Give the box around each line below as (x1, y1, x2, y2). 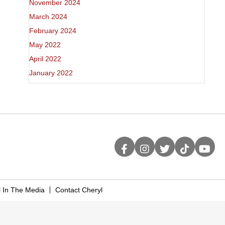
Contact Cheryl (55, 186, 102, 194)
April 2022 (29, 55, 61, 63)
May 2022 (29, 41, 61, 49)
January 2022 (29, 69, 73, 77)
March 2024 (29, 13, 67, 21)
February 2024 (29, 27, 76, 35)
